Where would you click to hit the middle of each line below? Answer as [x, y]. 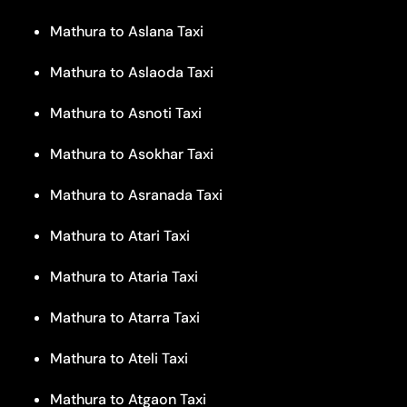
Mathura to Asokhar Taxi [132, 154]
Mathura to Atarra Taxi [125, 317]
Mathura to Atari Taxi [120, 235]
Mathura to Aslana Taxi [127, 31]
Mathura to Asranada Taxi [136, 194]
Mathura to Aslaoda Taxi [132, 72]
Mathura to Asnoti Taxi [126, 113]
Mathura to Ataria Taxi [124, 276]
